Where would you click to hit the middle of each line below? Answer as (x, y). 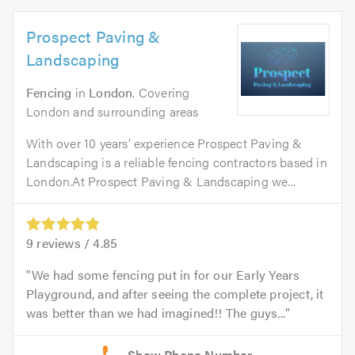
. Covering (161, 92)
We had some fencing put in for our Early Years (166, 274)
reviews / (63, 242)
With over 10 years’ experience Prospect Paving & (164, 143)
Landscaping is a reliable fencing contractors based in (177, 162)
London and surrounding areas (113, 111)
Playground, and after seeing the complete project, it (175, 293)
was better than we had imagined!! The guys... (156, 312)
